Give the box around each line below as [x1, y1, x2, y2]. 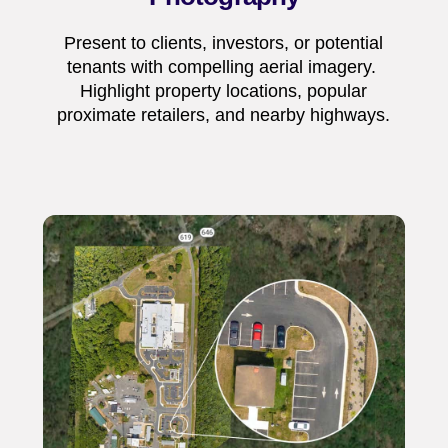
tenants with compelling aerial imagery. [66, 57, 381, 78]
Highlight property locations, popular [80, 81, 368, 102]
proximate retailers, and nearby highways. [57, 105, 391, 126]
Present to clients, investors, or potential [64, 33, 384, 54]
